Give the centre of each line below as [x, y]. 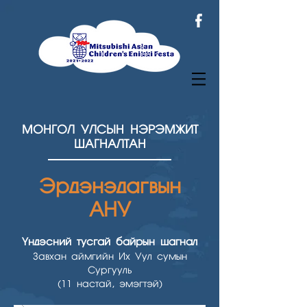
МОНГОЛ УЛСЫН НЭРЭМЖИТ [110, 131]
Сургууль [110, 271]
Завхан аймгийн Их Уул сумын [110, 257]
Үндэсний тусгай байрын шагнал [110, 243]
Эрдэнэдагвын [110, 188]
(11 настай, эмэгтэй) [110, 284]
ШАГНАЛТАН [110, 145]
